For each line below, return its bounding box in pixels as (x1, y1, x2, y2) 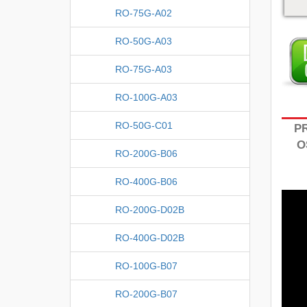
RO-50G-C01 (115, 119, 173, 131)
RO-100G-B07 (115, 260, 177, 271)
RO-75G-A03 (115, 63, 172, 75)
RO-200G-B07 (115, 288, 177, 299)
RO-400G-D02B (115, 232, 184, 243)
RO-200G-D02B (115, 204, 184, 215)
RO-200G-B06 (115, 147, 177, 159)
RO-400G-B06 (115, 175, 177, 187)
